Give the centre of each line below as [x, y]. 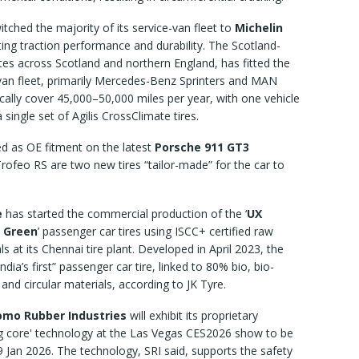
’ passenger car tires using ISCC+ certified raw [155, 232]
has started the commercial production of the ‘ [125, 214]
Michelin [259, 28]
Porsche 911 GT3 [202, 147]
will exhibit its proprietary [194, 316]
